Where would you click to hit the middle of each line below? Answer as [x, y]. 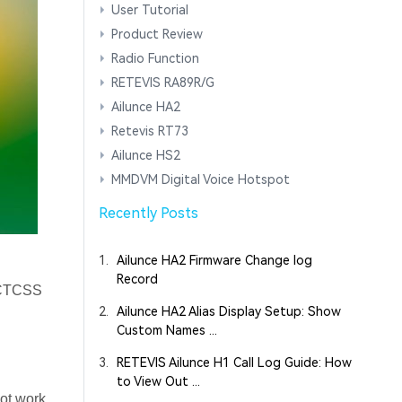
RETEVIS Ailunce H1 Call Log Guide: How [234, 363]
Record [137, 280]
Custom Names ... [166, 331]
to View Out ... [158, 382]
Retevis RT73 [149, 131]
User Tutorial [149, 10]
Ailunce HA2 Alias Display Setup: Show [228, 312]
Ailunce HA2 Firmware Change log [214, 261]
